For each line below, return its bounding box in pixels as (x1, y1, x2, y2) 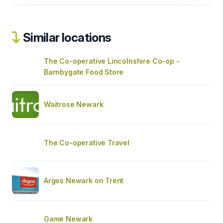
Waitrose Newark (44, 100, 104, 109)
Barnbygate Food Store (44, 67, 124, 76)
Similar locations (20, 30, 111, 45)
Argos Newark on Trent (44, 176, 124, 185)
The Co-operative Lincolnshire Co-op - (44, 56, 180, 65)
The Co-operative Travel (44, 138, 129, 147)
